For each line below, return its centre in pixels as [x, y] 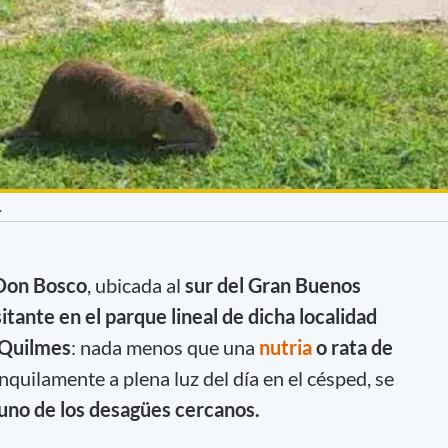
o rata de [354, 346]
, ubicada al [133, 284]
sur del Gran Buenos [270, 284]
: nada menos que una [164, 346]
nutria [287, 346]
